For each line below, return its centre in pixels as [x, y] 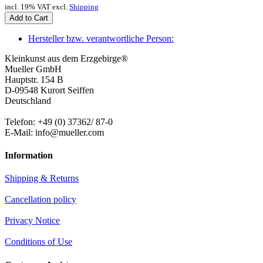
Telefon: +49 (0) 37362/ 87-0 [59, 122]
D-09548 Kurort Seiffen [49, 90]
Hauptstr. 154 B [34, 79]
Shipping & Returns [42, 178]
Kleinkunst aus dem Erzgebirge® [66, 58]
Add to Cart [29, 18]
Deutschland [28, 100]
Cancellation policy [41, 200]
